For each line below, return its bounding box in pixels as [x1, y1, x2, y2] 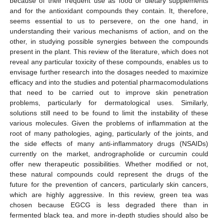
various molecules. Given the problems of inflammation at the [10, 119, 208, 127]
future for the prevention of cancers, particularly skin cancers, [10, 180, 208, 188]
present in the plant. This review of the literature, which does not [10, 47, 208, 55]
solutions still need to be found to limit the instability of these [10, 109, 208, 117]
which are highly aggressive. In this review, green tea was [10, 190, 208, 199]
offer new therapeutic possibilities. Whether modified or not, [10, 160, 208, 168]
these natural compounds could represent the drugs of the [10, 170, 208, 178]
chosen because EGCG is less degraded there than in [10, 200, 208, 209]
